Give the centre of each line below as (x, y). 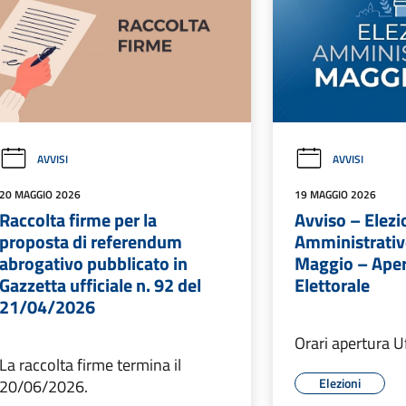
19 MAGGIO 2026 (336, 195)
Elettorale (333, 285)
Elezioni (340, 383)
